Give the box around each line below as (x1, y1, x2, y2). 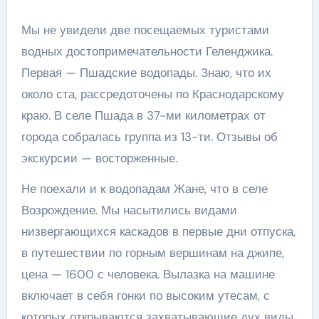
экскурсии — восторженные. (21, 150, 181, 166)
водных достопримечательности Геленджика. (21, 43, 273, 59)
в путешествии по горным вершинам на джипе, (21, 244, 284, 261)
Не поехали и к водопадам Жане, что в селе (21, 180, 268, 197)
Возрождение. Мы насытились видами (21, 202, 237, 218)
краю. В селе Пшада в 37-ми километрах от (21, 107, 266, 123)
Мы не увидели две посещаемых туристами (21, 21, 269, 38)
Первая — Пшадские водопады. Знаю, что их (21, 64, 271, 80)
